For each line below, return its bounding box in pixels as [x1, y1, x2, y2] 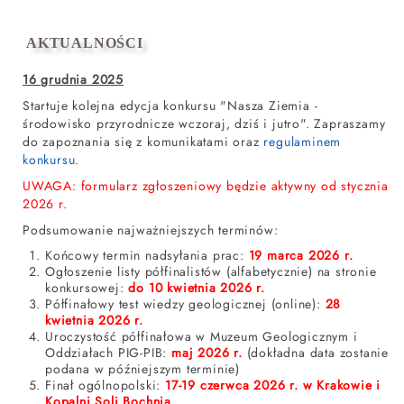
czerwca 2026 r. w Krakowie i [199, 376, 381, 394]
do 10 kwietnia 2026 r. [128, 279, 266, 297]
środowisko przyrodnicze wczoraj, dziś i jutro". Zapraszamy [23, 115, 386, 133]
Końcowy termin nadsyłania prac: [45, 246, 249, 264]
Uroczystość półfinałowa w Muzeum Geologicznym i [45, 327, 358, 345]
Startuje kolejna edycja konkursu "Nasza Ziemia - [23, 96, 318, 115]
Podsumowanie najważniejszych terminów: [23, 221, 279, 239]
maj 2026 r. [171, 344, 243, 362]
